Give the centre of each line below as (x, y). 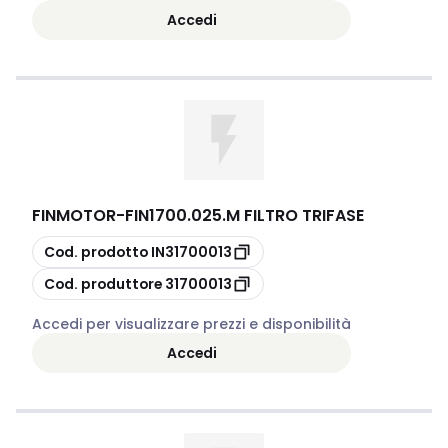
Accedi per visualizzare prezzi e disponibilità (191, 324)
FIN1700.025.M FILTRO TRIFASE (244, 215)
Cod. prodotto (96, 251)
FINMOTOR (74, 215)
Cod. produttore (103, 283)
